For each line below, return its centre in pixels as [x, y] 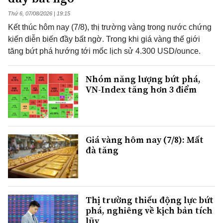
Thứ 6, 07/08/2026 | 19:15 [39, 14]
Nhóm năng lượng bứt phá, [143, 79]
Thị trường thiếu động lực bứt [150, 200]
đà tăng [102, 150]
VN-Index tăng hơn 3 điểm [141, 90]
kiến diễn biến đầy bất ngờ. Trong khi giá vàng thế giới [104, 39]
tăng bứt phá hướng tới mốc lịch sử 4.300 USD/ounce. [104, 51]
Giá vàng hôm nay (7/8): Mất [145, 139]
